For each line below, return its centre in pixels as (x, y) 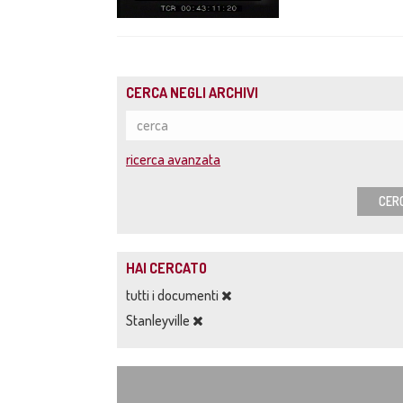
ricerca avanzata (173, 159)
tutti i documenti (174, 295)
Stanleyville (159, 320)
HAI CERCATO (166, 268)
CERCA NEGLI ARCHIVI (192, 93)
